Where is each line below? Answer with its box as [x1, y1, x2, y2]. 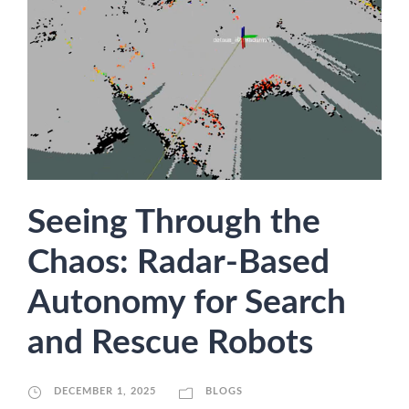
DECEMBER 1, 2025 [54, 386, 156, 397]
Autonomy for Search [27, 286, 346, 320]
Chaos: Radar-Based [27, 246, 330, 280]
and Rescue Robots [27, 326, 321, 361]
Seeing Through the [27, 205, 320, 240]
